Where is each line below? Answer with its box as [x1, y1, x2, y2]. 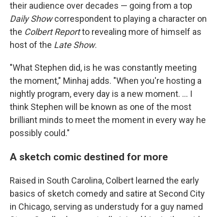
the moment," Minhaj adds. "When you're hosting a [10, 76, 201, 86]
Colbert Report [24, 27, 80, 37]
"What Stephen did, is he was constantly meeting [10, 62, 197, 73]
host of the [10, 40, 54, 50]
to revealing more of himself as [80, 27, 201, 37]
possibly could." [10, 128, 70, 138]
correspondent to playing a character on [52, 14, 207, 24]
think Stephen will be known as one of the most [10, 102, 191, 112]
